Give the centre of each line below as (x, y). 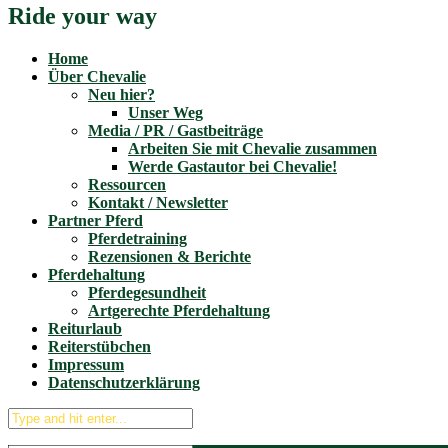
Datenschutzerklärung (124, 382)
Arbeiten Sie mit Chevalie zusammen (252, 148)
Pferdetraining (137, 238)
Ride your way (82, 15)
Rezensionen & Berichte (169, 256)
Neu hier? (121, 94)
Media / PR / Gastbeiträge (175, 130)
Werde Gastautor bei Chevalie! (232, 166)
